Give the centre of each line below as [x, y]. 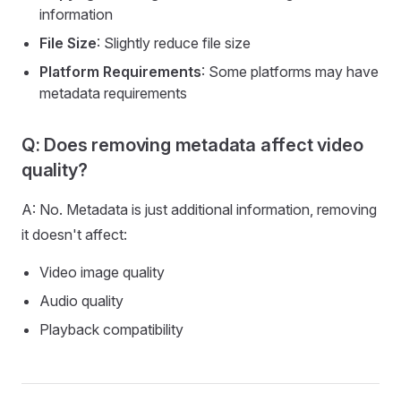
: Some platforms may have [290, 72]
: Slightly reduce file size [174, 43]
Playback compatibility [111, 329]
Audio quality [81, 301]
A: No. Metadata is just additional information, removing [199, 209]
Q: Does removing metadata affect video [192, 145]
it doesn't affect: [74, 235]
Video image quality [102, 272]
